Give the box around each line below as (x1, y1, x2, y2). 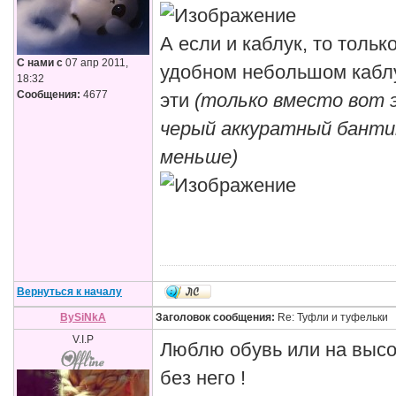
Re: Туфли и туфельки (275, 311, 388, 324)
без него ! (160, 368, 246, 389)
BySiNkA (60, 311, 106, 324)
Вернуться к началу (17, 286, 122, 298)
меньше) (160, 147, 238, 168)
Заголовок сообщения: (156, 311, 275, 324)
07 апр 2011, (63, 57, 128, 69)
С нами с (17, 57, 63, 69)
